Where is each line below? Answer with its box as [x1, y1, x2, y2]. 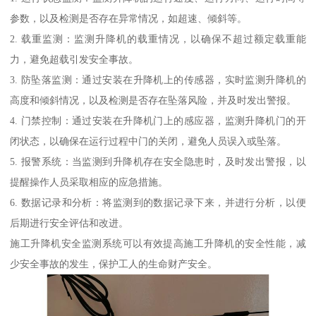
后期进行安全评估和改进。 [10, 217, 129, 229]
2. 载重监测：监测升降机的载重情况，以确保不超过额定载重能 [10, 33, 306, 45]
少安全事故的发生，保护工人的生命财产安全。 [10, 258, 218, 270]
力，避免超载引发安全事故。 [10, 54, 139, 66]
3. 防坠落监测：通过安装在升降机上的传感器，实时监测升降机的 [10, 74, 306, 86]
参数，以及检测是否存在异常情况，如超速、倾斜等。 [10, 13, 248, 25]
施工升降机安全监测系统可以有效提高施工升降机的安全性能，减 [10, 238, 306, 250]
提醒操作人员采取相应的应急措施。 [10, 176, 169, 188]
